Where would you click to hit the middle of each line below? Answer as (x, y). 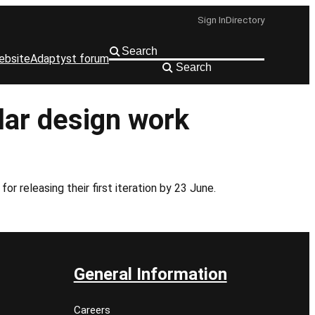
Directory (245, 20)
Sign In (212, 20)
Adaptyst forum (70, 59)
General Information (150, 274)
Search (194, 67)
